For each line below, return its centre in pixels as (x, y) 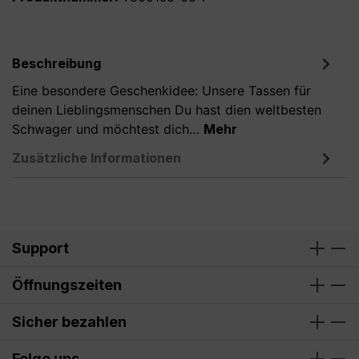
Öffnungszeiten (67, 284)
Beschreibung (56, 64)
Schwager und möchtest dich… (108, 129)
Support (40, 248)
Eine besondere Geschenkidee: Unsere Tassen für (161, 91)
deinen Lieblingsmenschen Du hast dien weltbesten (167, 110)
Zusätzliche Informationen (97, 158)
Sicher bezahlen (69, 321)
